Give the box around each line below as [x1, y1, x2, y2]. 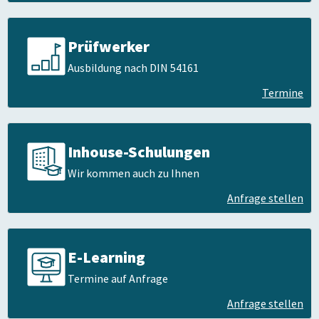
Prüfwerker [68, 36, 150, 56]
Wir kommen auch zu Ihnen [68, 166, 199, 180]
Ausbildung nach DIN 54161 [68, 61, 199, 75]
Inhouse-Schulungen [68, 142, 210, 162]
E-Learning [68, 247, 145, 267]
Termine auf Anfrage [68, 271, 168, 286]
